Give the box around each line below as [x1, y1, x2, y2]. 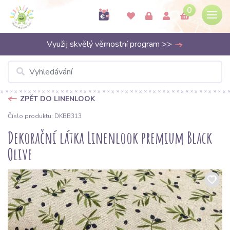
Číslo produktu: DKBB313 [8, 112, 82, 120]
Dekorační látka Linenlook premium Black [8, 127, 212, 148]
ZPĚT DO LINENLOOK [20, 94, 95, 104]
